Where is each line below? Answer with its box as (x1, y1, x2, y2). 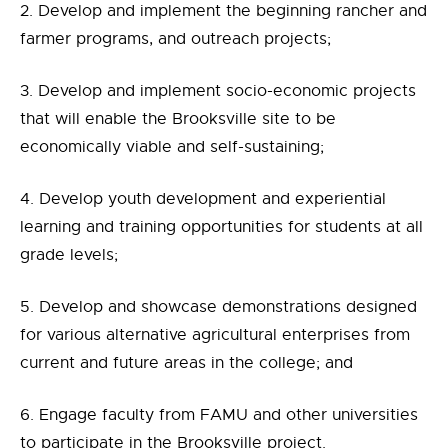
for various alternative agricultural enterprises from (20, 325, 410, 346)
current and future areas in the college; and (20, 353, 353, 374)
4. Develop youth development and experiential (20, 189, 386, 210)
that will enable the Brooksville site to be (20, 109, 336, 130)
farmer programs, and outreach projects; (20, 29, 331, 50)
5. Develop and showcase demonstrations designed (20, 297, 417, 318)
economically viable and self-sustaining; (20, 137, 324, 158)
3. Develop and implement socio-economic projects (20, 81, 416, 102)
